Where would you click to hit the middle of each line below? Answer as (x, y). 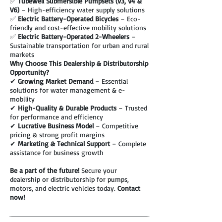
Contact (129, 188)
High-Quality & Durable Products (67, 108)
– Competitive (116, 126)
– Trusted (132, 108)
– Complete (128, 144)
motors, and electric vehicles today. (64, 188)
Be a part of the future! (45, 170)
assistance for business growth (57, 153)
